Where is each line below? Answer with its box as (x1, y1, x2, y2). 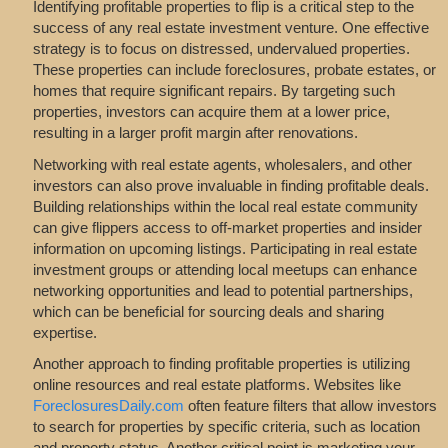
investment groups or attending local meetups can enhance (32, 260, 417, 278)
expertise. (32, 323, 97, 341)
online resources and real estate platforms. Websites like (32, 376, 401, 394)
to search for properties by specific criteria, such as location (32, 418, 420, 436)
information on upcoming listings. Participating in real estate (32, 239, 417, 257)
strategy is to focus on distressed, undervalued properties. (32, 40, 410, 58)
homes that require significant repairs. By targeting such (32, 82, 395, 100)
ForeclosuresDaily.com (32, 397, 184, 415)
